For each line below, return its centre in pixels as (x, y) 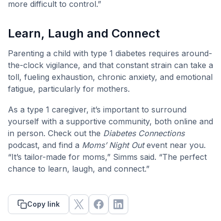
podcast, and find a (45, 145)
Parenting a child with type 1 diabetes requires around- (110, 53)
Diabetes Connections (144, 133)
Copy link (43, 204)
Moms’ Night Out (113, 145)
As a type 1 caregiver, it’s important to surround (97, 109)
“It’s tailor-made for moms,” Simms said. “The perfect (107, 157)
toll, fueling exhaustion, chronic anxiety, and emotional (110, 77)
